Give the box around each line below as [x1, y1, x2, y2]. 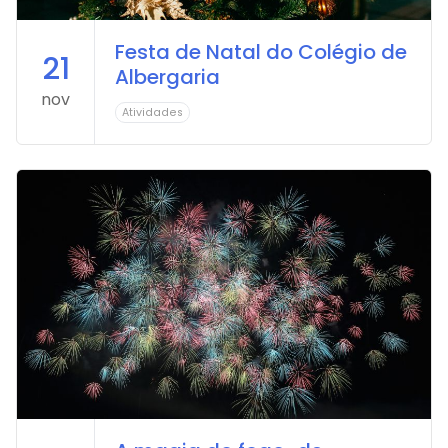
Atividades [122, 105, 183, 121]
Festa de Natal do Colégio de [115, 38, 407, 67]
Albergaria [115, 63, 220, 92]
